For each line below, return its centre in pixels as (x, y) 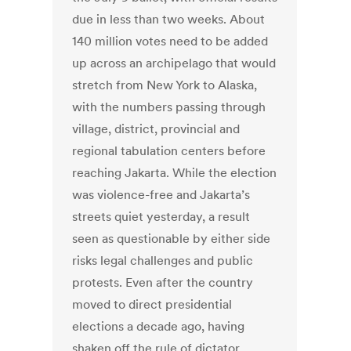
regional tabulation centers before (169, 151)
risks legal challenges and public (163, 261)
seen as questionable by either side (172, 239)
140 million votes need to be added (170, 41)
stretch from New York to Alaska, (165, 85)
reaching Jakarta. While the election (175, 173)
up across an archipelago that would (174, 63)
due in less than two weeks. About (169, 19)
